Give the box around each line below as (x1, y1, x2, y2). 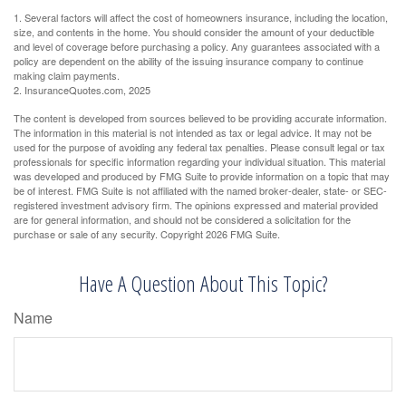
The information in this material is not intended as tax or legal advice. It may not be (14, 125, 372, 140)
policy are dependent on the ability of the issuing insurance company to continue (14, 53, 363, 69)
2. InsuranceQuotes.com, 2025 (14, 82, 150, 98)
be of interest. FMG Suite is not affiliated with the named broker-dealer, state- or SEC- (14, 183, 387, 198)
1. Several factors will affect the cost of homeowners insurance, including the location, (14, 10, 388, 25)
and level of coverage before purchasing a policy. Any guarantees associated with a (14, 39, 380, 54)
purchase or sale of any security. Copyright (14, 227, 206, 242)
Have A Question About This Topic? (78, 268, 328, 299)
